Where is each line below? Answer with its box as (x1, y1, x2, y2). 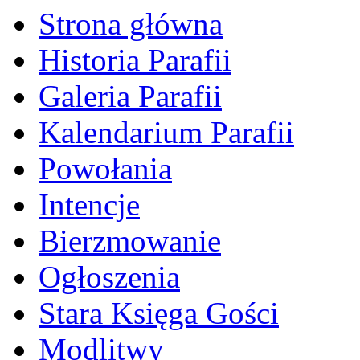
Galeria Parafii (39, 79, 222, 114)
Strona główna (39, 6, 223, 42)
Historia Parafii (39, 43, 231, 78)
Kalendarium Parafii (39, 115, 294, 150)
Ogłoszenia (39, 260, 180, 295)
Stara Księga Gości (39, 296, 279, 331)
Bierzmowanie (39, 223, 221, 259)
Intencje (39, 187, 140, 223)
